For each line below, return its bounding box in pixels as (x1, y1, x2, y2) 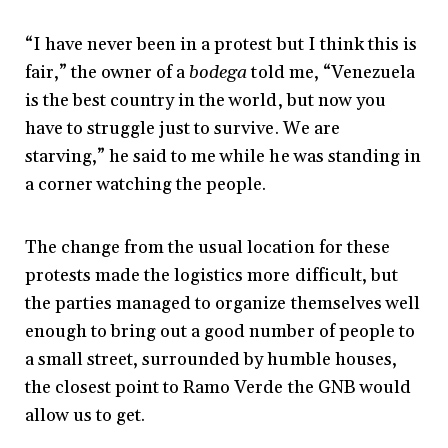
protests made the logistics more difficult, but (25, 264, 398, 288)
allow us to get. (25, 404, 146, 428)
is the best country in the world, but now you (25, 89, 386, 113)
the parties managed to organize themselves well (25, 292, 420, 316)
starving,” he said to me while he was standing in (25, 145, 421, 169)
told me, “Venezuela (247, 61, 415, 85)
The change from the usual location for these (25, 236, 390, 260)
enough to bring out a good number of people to (25, 320, 415, 344)
